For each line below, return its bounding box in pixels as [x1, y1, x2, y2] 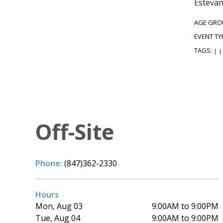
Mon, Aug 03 [35, 200, 83, 212]
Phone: [35, 157, 64, 169]
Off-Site [35, 116, 114, 146]
